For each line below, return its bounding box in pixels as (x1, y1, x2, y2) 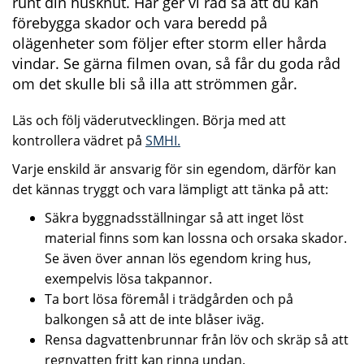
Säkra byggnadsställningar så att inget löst (45, 209, 304, 227)
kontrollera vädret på (12, 132, 145, 150)
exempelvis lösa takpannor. (45, 270, 212, 288)
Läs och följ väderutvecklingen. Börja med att (12, 111, 286, 130)
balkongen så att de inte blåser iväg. (45, 310, 264, 329)
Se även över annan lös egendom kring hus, (45, 249, 314, 268)
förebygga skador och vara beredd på (12, 13, 267, 33)
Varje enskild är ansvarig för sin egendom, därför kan (12, 160, 336, 179)
